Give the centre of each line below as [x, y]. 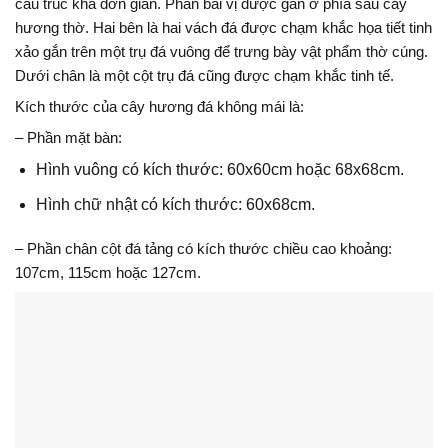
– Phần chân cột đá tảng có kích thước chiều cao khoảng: [203, 249]
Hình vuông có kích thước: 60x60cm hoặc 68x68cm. [219, 169]
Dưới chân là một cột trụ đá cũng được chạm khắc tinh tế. [204, 75]
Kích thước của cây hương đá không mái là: [159, 106]
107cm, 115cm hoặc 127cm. [108, 273]
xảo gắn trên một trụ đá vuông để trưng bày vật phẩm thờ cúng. [221, 51]
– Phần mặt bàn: [68, 137]
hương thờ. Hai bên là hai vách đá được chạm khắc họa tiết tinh [223, 27]
